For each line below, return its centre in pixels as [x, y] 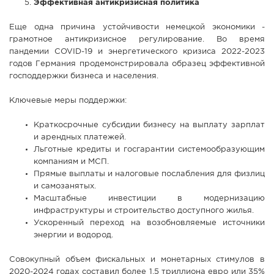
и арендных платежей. [80, 138]
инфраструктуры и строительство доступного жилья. [144, 211]
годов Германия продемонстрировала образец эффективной [137, 64]
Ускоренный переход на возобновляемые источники [149, 223]
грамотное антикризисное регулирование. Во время [137, 40]
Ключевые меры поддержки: [68, 101]
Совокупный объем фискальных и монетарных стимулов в [137, 260]
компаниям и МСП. [71, 162]
